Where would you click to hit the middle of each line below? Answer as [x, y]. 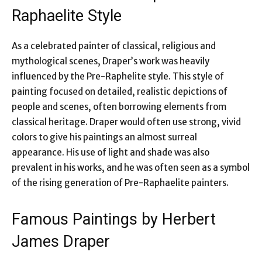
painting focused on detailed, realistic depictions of [120, 91]
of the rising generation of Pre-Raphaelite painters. [120, 182]
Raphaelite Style [73, 15]
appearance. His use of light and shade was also [111, 152]
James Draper [65, 241]
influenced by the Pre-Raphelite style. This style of [118, 76]
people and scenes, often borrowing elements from [119, 106]
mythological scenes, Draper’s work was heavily [111, 61]
